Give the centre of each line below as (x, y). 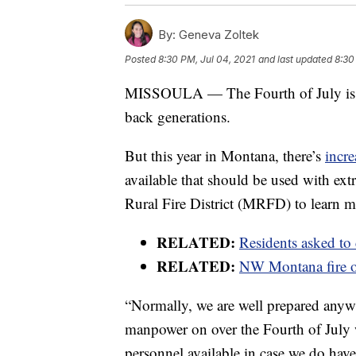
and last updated (295, 59)
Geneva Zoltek (217, 34)
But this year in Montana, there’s (225, 155)
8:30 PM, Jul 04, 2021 (207, 59)
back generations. (178, 116)
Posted (141, 59)
